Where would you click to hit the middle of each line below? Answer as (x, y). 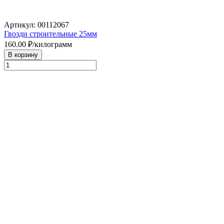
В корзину (23, 54)
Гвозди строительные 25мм (50, 33)
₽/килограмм (49, 44)
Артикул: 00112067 (36, 24)
